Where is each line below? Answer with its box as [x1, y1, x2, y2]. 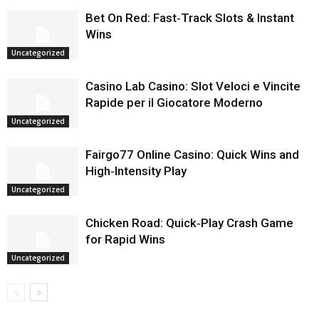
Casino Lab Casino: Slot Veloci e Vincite [85, 79, 300, 93]
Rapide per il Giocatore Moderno [85, 95, 263, 110]
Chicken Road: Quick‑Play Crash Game [85, 216, 293, 230]
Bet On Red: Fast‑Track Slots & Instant [85, 11, 294, 25]
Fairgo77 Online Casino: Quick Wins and [85, 147, 299, 162]
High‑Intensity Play [85, 164, 187, 178]
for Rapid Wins [85, 232, 165, 246]
